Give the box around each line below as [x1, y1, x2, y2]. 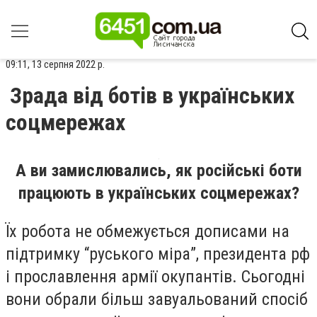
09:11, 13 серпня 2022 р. [6, 58, 105, 71]
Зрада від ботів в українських [10, 82, 294, 109]
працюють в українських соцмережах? [18, 183, 299, 203]
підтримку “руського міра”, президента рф [6, 243, 310, 264]
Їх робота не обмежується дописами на [6, 221, 289, 241]
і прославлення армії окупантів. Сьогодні [6, 266, 305, 287]
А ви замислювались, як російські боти [15, 161, 302, 180]
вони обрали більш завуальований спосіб [6, 289, 308, 309]
